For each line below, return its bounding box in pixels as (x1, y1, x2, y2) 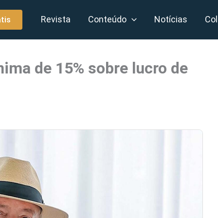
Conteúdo (88, 14, 127, 24)
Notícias (154, 14, 188, 24)
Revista (41, 14, 71, 24)
